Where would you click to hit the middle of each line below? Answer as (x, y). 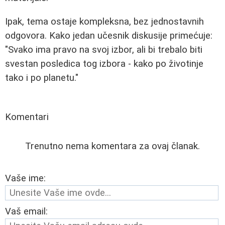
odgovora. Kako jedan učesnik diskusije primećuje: (109, 36)
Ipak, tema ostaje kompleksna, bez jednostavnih (104, 22)
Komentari (27, 117)
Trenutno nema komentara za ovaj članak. (113, 146)
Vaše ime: (25, 179)
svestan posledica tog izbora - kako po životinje (104, 64)
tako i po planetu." (42, 78)
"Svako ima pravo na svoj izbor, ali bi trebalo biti (104, 50)
